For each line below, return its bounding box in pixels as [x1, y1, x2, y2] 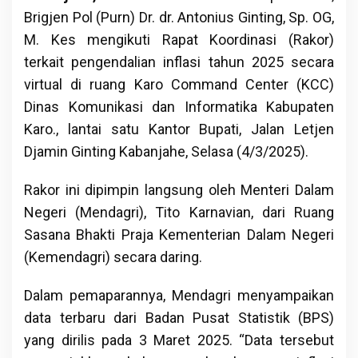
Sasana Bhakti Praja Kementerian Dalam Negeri [24, 225, 334, 243]
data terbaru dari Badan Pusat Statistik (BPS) [24, 308, 334, 326]
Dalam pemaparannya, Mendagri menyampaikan [24, 286, 334, 304]
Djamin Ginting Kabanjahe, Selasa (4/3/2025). [24, 142, 308, 160]
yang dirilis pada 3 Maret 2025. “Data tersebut [24, 331, 334, 348]
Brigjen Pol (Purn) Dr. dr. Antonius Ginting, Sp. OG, [24, 8, 334, 26]
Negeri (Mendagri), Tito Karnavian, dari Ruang [24, 203, 334, 221]
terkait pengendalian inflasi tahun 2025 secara [24, 53, 334, 70]
